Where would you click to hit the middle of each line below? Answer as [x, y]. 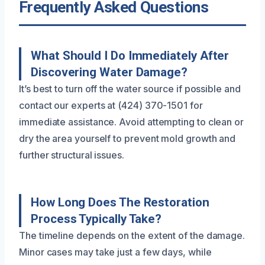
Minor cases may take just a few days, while [115, 252]
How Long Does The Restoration [120, 202]
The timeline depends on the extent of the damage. [132, 235]
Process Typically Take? [96, 219]
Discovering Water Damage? [109, 72]
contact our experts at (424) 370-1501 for [111, 105]
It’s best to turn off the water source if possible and [130, 88]
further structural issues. [72, 155]
